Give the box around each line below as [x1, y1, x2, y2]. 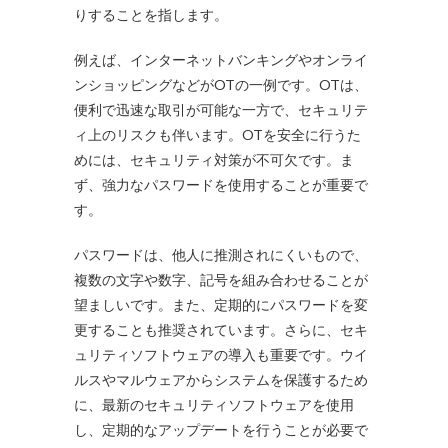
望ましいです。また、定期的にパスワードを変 [74, 296, 368, 314]
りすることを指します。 [74, 6, 228, 24]
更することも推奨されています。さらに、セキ [74, 321, 368, 339]
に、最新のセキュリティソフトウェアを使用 [74, 396, 354, 414]
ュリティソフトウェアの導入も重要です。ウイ [74, 346, 368, 364]
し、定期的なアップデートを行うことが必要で [74, 421, 368, 439]
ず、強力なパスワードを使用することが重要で [74, 176, 368, 194]
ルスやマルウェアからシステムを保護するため [74, 371, 368, 389]
